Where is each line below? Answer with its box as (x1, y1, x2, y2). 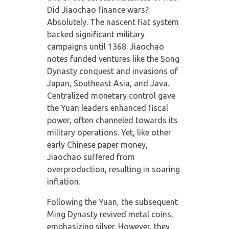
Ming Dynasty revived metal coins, (47, 209, 173, 219)
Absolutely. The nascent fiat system (47, 17, 179, 27)
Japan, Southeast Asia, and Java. (47, 78, 169, 88)
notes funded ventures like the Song (47, 54, 179, 63)
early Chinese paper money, (47, 140, 148, 149)
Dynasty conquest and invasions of (47, 66, 178, 76)
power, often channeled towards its (47, 115, 178, 125)
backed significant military (47, 29, 145, 39)
